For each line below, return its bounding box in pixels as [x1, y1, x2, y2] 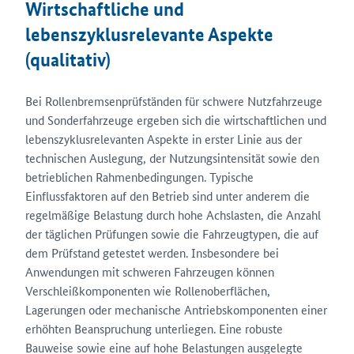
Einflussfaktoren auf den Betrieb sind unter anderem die [25, 187, 310, 204]
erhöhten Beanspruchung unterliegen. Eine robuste [25, 320, 283, 337]
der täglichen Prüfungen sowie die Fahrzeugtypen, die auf [25, 225, 318, 242]
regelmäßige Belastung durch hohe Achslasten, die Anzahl [25, 206, 321, 223]
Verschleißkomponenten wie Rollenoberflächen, [25, 282, 270, 299]
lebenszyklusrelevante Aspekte [25, 23, 273, 46]
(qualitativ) [25, 48, 111, 71]
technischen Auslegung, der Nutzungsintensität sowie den [25, 149, 319, 166]
